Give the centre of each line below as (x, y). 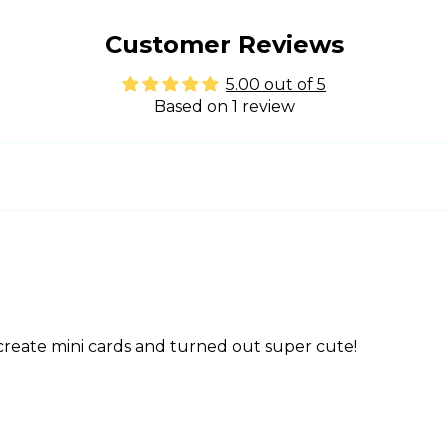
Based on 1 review (224, 107)
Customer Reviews (224, 45)
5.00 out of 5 (276, 85)
